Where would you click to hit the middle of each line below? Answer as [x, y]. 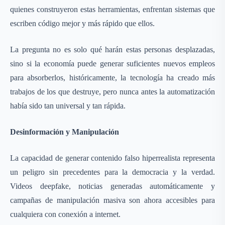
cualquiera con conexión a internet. [65, 214]
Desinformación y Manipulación [65, 132]
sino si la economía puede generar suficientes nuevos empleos [113, 64]
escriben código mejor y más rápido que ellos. [82, 23]
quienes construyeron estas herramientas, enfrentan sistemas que [113, 9]
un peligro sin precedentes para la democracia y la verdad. [113, 172]
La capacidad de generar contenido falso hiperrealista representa [113, 158]
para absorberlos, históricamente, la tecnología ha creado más [113, 78]
